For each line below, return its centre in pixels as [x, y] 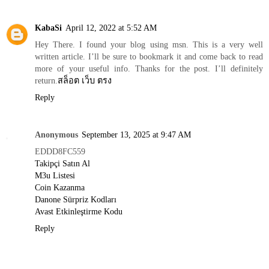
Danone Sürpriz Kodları [76, 200]
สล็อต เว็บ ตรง [85, 81]
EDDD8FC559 [60, 152]
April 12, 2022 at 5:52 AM [111, 28]
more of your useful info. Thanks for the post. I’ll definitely [149, 69]
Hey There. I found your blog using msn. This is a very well [149, 45]
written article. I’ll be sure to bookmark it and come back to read [149, 57]
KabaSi [48, 28]
